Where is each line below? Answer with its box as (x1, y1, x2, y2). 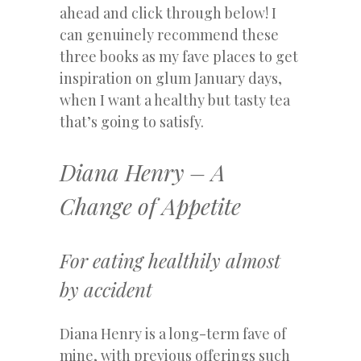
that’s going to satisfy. (60, 111, 204, 131)
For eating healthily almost (60, 247, 280, 273)
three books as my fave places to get (60, 46, 298, 66)
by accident (60, 276, 152, 302)
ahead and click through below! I (60, 2, 276, 23)
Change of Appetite (60, 190, 241, 221)
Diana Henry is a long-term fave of (60, 323, 286, 343)
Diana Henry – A (60, 156, 226, 187)
